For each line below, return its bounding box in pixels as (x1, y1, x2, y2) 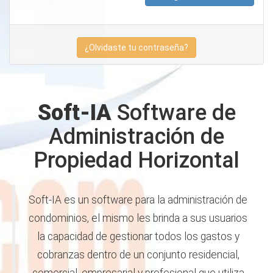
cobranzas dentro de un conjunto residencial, (37, 249, 239, 261)
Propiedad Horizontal (34, 147, 239, 173)
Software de (111, 100, 236, 126)
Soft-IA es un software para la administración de (29, 194, 247, 206)
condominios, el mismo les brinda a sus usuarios (29, 212, 247, 224)
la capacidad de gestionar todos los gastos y (37, 230, 239, 243)
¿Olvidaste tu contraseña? (85, 43, 188, 52)
